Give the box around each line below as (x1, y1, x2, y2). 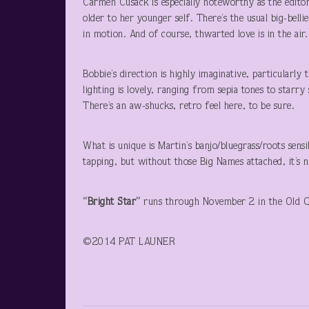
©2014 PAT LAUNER (83, 237, 191, 248)
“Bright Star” (83, 197, 143, 208)
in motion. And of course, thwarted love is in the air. (83, 30, 308, 40)
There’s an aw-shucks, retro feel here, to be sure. (83, 101, 295, 112)
